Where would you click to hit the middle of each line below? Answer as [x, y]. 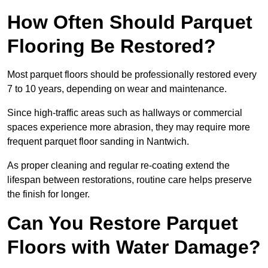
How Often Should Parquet [130, 22]
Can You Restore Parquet [123, 223]
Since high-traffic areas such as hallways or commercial [125, 113]
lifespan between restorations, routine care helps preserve [130, 180]
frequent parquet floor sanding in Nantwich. [99, 142]
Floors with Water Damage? [134, 247]
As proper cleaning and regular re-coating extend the [118, 166]
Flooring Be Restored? [112, 46]
